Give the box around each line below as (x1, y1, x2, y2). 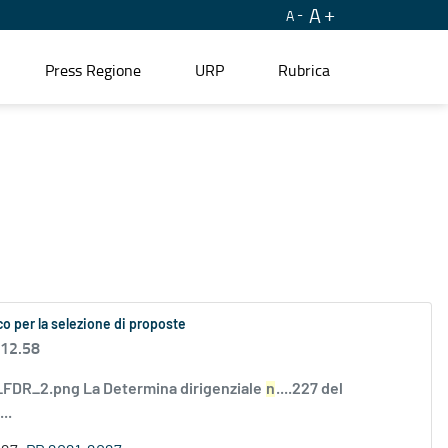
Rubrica (278, 58, 330, 81)
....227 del (276, 381, 343, 398)
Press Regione (45, 58, 141, 81)
